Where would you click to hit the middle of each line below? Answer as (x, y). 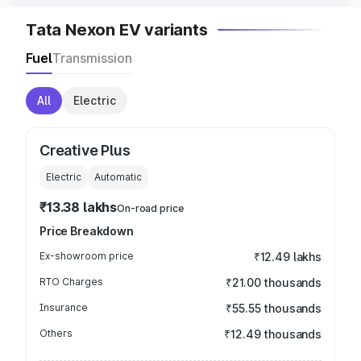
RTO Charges (71, 282)
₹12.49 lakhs (287, 257)
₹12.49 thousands (273, 334)
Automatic (118, 177)
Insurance (64, 307)
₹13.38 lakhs (79, 207)
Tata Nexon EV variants (117, 30)
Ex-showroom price (87, 256)
